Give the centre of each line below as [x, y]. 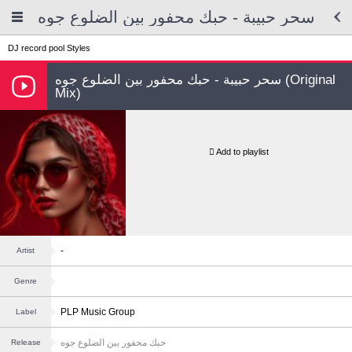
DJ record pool [36, 48]
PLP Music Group [98, 312]
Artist [26, 250]
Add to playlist [242, 152]
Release [26, 342]
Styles [79, 48]
